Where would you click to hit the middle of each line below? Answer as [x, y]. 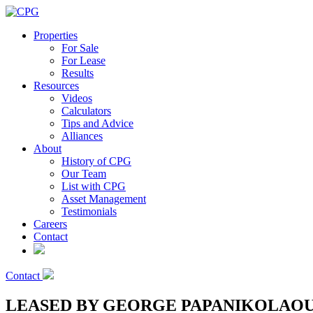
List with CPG [94, 186]
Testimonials [89, 211]
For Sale [80, 48]
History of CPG [96, 161]
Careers [50, 224]
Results [78, 73]
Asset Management [104, 199]
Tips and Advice [97, 123]
